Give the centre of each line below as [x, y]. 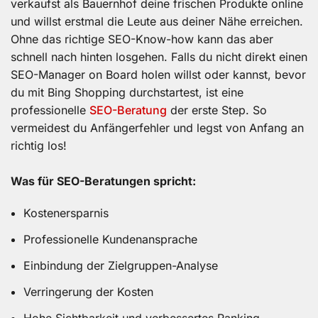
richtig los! [39, 146]
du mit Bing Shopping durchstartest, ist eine [127, 93]
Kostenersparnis [66, 213]
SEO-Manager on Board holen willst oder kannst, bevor [158, 75]
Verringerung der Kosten [88, 292]
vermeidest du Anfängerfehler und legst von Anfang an [157, 128]
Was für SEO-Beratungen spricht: [105, 181]
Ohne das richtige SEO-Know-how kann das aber [142, 39]
